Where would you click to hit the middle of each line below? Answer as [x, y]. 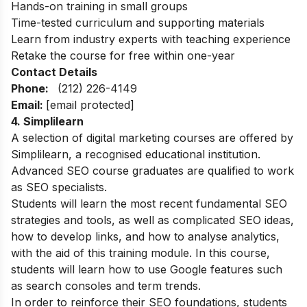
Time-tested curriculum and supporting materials [138, 23]
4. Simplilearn [47, 122]
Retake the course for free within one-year [123, 56]
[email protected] [90, 105]
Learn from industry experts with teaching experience [151, 39]
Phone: [33, 89]
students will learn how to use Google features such [147, 270]
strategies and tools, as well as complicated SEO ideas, [152, 220]
